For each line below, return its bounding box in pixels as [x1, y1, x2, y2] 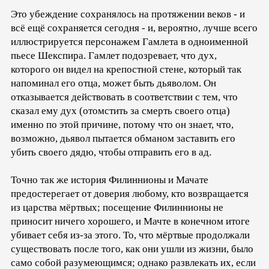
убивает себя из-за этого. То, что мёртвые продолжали [11, 229, 250, 241]
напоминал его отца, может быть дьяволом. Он [11, 77, 216, 89]
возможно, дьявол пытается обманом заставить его [11, 133, 235, 145]
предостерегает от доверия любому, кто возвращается [11, 188, 249, 200]
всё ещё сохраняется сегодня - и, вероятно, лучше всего [11, 22, 258, 34]
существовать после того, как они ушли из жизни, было [11, 243, 253, 255]
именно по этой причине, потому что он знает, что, [11, 119, 234, 131]
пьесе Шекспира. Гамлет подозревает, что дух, [11, 50, 217, 62]
